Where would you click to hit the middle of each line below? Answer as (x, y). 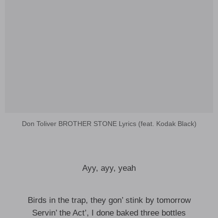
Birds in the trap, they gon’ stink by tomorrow (109, 200)
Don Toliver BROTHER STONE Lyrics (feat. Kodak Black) (109, 124)
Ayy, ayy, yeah (109, 168)
